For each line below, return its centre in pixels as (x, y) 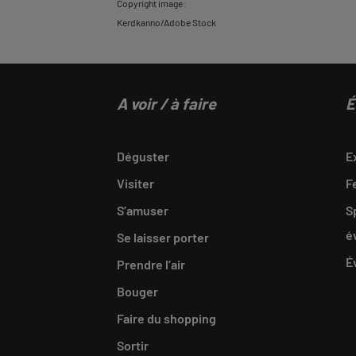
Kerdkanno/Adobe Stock (166, 22)
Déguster (143, 156)
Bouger (137, 291)
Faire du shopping (166, 318)
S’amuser (143, 210)
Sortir (133, 345)
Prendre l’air (151, 264)
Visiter (135, 183)
